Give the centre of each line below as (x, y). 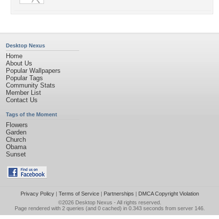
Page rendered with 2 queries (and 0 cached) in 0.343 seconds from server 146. (109, 208)
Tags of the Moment (32, 114)
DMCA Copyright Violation (168, 194)
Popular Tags (24, 78)
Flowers (17, 125)
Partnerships (119, 194)
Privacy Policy (37, 194)
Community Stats (31, 85)
